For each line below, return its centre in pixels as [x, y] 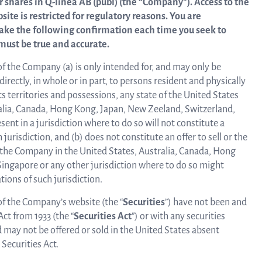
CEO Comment [125, 158]
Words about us [125, 112]
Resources [120, 65]
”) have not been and [206, 202]
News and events [115, 18]
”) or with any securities [178, 216]
